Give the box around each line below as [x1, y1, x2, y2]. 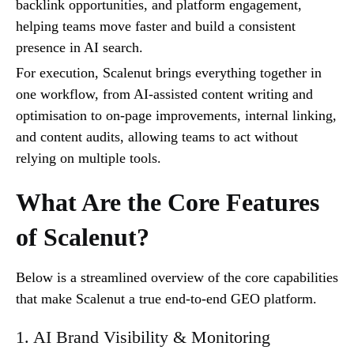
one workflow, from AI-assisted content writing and [16, 86, 313, 103]
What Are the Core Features [16, 188, 319, 217]
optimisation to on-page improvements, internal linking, [16, 107, 337, 124]
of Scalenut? [16, 223, 149, 252]
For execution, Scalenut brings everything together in [16, 65, 322, 81]
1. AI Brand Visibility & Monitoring [16, 327, 270, 348]
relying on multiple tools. [16, 150, 161, 167]
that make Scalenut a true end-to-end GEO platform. [16, 291, 317, 307]
